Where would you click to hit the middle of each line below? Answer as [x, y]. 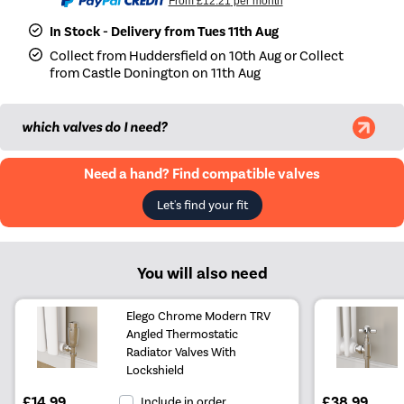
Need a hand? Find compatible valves [202, 174]
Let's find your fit [202, 205]
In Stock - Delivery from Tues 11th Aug [165, 32]
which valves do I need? [94, 128]
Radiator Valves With [182, 352]
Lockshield [156, 370]
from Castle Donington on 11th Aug [156, 73]
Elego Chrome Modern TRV [199, 316]
